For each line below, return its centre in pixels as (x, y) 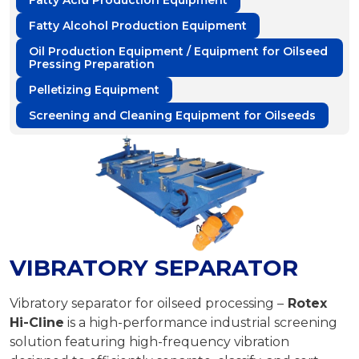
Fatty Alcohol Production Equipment (138, 26)
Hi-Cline (37, 323)
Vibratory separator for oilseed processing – (147, 304)
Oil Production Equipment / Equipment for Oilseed (178, 51)
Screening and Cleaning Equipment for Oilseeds (172, 115)
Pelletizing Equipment (94, 90)
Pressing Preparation (92, 64)
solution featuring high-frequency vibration (149, 342)
